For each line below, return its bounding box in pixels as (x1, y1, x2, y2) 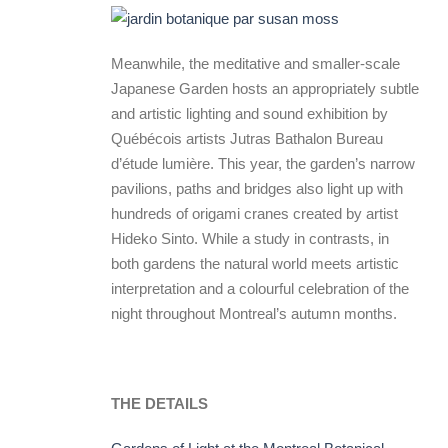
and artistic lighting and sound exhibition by (111, 105, 388, 122)
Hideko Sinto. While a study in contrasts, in (111, 230, 389, 247)
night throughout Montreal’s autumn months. (111, 305, 397, 322)
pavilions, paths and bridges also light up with (111, 180, 403, 197)
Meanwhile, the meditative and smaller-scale (111, 55, 400, 72)
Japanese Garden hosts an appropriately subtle (111, 80, 419, 97)
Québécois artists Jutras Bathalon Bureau (111, 130, 383, 147)
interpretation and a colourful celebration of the (111, 280, 409, 297)
